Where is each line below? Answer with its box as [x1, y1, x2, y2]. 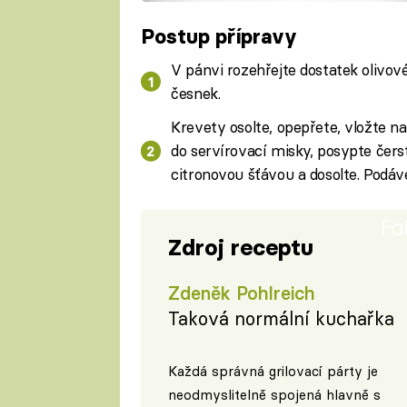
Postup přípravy [140, 23, 297, 49]
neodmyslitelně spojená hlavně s [167, 386, 381, 404]
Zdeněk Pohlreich [167, 282, 315, 305]
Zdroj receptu [167, 233, 313, 262]
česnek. [171, 83, 221, 103]
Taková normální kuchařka [167, 307, 394, 331]
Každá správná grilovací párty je [167, 362, 378, 381]
